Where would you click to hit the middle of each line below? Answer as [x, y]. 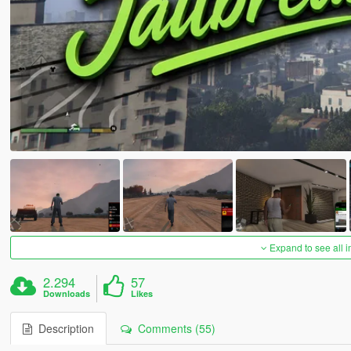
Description [63, 329]
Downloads [67, 294]
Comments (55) [173, 329]
